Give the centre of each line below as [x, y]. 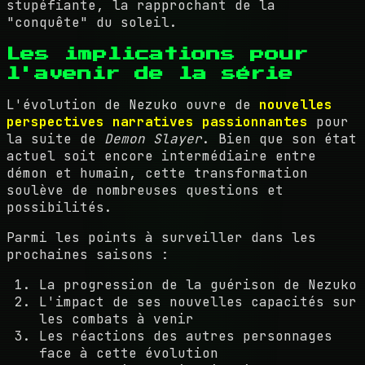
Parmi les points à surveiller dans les [161, 237]
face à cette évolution [129, 353]
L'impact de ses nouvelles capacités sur [198, 301]
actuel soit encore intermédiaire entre [161, 156]
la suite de [55, 139]
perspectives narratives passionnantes [157, 121]
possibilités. [59, 207]
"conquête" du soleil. [92, 22]
